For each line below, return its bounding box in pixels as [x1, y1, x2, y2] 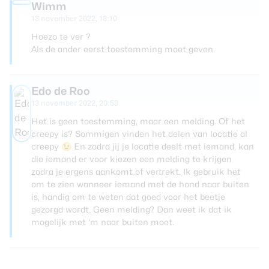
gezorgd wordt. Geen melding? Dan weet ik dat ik [31, 204, 232, 214]
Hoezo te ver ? [31, 31, 91, 41]
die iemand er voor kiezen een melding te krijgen [31, 153, 232, 164]
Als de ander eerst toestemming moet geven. [31, 43, 215, 54]
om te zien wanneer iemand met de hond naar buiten [31, 178, 249, 189]
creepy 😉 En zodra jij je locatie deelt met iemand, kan [31, 141, 254, 151]
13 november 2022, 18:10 [31, 13, 117, 23]
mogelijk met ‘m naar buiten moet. [31, 216, 174, 227]
